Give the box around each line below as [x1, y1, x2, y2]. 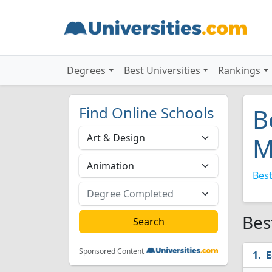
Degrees [67, 64, 106, 77]
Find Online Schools [79, 103, 214, 123]
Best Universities [123, 64, 200, 77]
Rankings [218, 64, 261, 77]
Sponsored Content [79, 246, 144, 256]
